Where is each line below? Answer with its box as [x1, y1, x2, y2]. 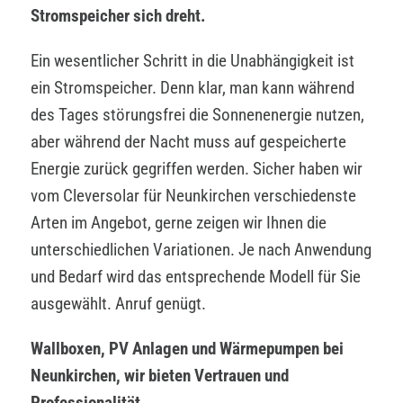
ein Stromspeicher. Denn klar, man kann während [31, 76, 354, 98]
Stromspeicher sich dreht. [31, 4, 206, 26]
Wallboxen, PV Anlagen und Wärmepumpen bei [31, 337, 344, 359]
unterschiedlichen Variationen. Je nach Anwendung [31, 238, 372, 260]
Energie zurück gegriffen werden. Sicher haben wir [31, 157, 363, 179]
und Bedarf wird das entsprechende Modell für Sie [31, 265, 361, 287]
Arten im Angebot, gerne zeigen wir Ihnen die [31, 211, 327, 233]
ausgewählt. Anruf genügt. [31, 292, 206, 314]
